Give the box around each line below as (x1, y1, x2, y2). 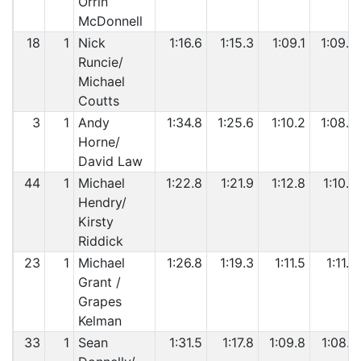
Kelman (77, 313, 122, 329)
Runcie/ (77, 54, 123, 70)
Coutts (77, 93, 119, 109)
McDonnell (77, 13, 143, 29)
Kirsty (77, 214, 114, 230)
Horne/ (77, 134, 120, 150)
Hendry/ (77, 194, 127, 210)
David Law (77, 153, 143, 169)
